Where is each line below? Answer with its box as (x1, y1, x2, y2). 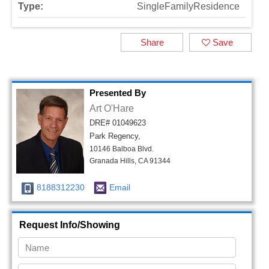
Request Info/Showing (19, 220, 120, 230)
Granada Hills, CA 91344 (89, 157, 171, 165)
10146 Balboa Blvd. (89, 145, 154, 153)
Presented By (89, 88, 146, 98)
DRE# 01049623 (89, 118, 146, 127)
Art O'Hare (89, 103, 134, 113)
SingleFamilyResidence (137, 1, 240, 11)
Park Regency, (89, 131, 141, 141)
